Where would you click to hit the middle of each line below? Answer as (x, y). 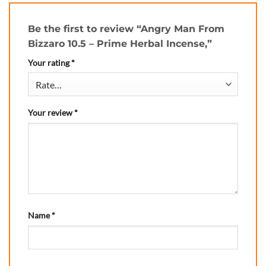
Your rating (50, 62)
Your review (51, 113)
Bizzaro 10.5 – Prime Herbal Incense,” (121, 43)
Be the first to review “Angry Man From (126, 28)
